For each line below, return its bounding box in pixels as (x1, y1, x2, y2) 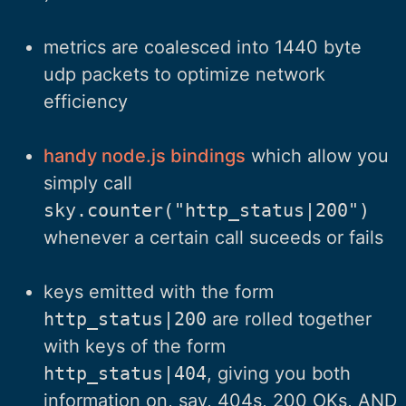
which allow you (246, 144, 389, 167)
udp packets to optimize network (43, 63, 325, 85)
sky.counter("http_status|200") (43, 198, 370, 221)
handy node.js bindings (43, 144, 246, 167)
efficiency (43, 90, 128, 112)
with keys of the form (43, 334, 226, 357)
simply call (43, 171, 132, 194)
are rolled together (207, 307, 372, 330)
